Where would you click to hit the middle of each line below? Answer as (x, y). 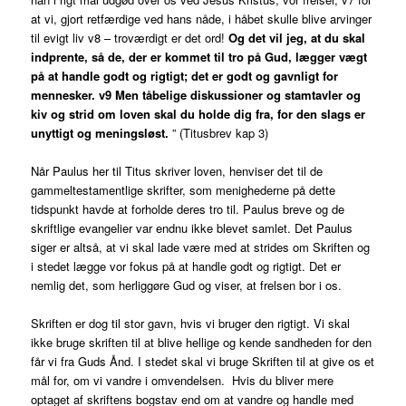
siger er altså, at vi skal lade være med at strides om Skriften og (201, 247)
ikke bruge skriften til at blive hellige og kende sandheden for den (202, 343)
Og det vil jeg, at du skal (297, 38)
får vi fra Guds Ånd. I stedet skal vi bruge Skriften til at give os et (203, 362)
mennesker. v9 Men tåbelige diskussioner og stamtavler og (196, 95)
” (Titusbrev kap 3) (219, 133)
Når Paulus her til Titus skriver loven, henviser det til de (177, 171)
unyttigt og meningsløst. (100, 133)
